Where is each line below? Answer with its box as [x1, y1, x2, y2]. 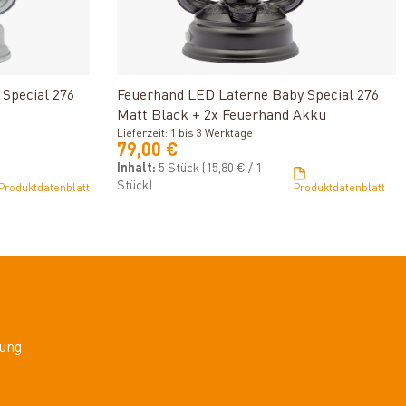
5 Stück [159, 162, 203, 176]
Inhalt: [117, 162, 159, 176]
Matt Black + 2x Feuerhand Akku [117, 109, 327, 124]
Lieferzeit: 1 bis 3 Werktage [117, 129, 254, 140]
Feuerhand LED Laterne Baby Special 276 [117, 89, 380, 104]
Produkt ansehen [206, 56, 307, 70]
